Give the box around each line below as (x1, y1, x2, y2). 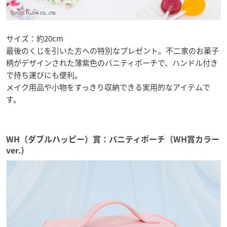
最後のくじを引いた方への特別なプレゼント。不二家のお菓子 (6, 45, 219, 57)
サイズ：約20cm (6, 33, 63, 45)
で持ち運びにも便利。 (6, 69, 82, 81)
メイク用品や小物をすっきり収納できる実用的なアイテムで (6, 82, 210, 93)
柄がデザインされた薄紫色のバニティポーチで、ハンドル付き (6, 57, 218, 69)
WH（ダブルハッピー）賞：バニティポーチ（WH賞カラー (6, 135, 219, 144)
